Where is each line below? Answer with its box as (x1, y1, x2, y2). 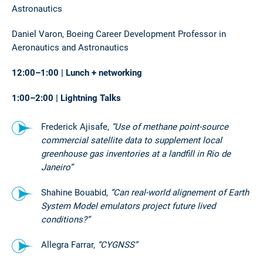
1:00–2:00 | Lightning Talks (12, 92, 121, 103)
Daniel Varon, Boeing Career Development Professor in (12, 28, 226, 39)
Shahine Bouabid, (41, 186, 108, 198)
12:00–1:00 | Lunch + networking (12, 66, 144, 78)
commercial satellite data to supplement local (41, 134, 222, 146)
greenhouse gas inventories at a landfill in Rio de (41, 147, 231, 159)
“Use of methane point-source (112, 120, 228, 132)
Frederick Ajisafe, (41, 120, 112, 132)
